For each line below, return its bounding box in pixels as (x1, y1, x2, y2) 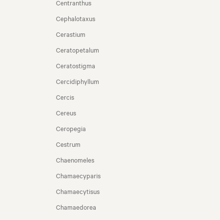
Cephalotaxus (56, 14, 95, 23)
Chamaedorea (56, 202, 96, 211)
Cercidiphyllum (56, 77, 99, 85)
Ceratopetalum (56, 45, 99, 54)
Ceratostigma (56, 61, 95, 70)
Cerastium (56, 29, 85, 38)
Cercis (56, 92, 74, 101)
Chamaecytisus (56, 187, 100, 195)
